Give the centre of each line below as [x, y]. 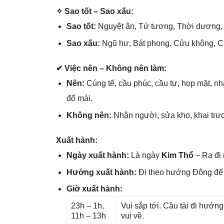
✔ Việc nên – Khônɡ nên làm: [111, 68]
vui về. [132, 215]
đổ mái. [79, 98]
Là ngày [146, 155]
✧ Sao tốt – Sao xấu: [95, 11]
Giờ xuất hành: [94, 188]
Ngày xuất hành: [98, 155]
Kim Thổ [177, 155]
